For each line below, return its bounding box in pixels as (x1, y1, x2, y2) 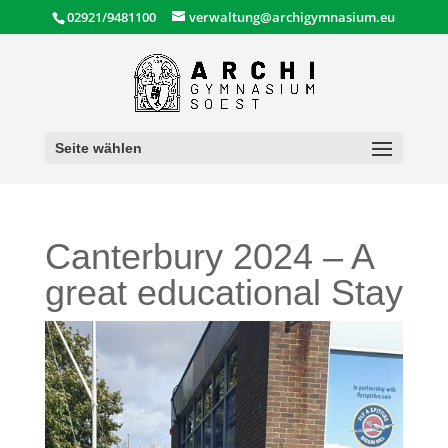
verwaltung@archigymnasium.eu (189, 7, 396, 26)
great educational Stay (44, 272, 403, 313)
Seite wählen (54, 140, 142, 157)
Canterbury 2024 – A (44, 236, 373, 277)
